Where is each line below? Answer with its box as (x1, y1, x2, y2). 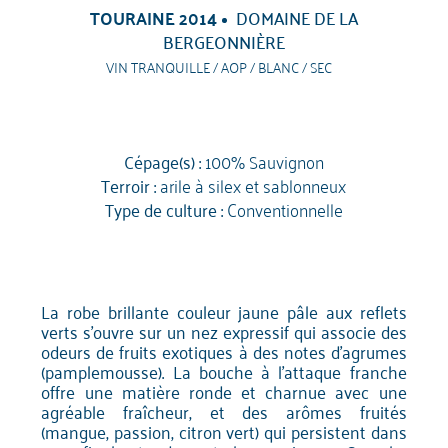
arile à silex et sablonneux (160, 169, 347, 201)
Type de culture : (104, 193, 223, 226)
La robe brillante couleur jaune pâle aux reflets (41, 295, 407, 328)
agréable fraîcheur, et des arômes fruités (41, 395, 407, 428)
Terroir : (101, 169, 157, 202)
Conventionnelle (226, 193, 343, 225)
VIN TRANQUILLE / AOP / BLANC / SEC (105, 54, 332, 80)
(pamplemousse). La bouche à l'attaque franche (41, 355, 407, 388)
